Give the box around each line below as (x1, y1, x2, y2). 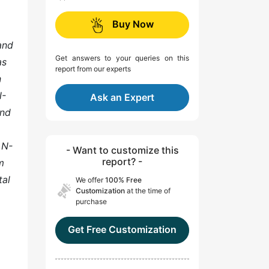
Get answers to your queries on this (55, 53, 189, 63)
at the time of (125, 186, 171, 196)
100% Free (105, 175, 142, 185)
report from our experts (55, 64, 131, 74)
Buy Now (112, 18, 154, 31)
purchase (76, 197, 107, 207)
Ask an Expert (90, 91, 154, 104)
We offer (76, 175, 105, 185)
